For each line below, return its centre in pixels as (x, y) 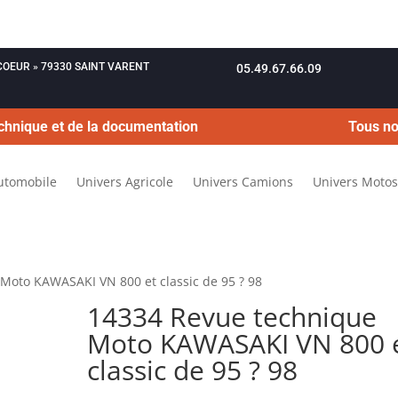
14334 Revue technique (232, 316)
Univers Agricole (125, 181)
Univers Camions (243, 181)
